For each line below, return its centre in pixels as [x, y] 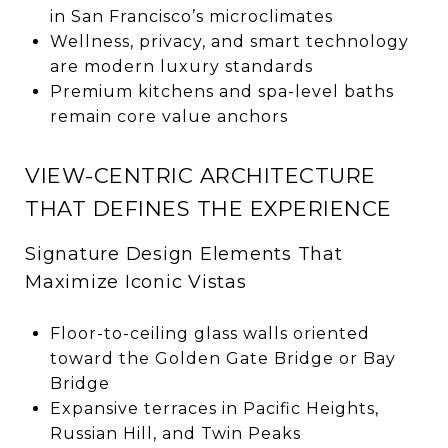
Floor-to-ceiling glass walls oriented [209, 333]
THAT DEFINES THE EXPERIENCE [208, 208]
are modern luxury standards [181, 66]
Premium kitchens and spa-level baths [221, 91]
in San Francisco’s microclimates [191, 16]
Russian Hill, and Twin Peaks [175, 433]
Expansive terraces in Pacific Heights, [214, 408]
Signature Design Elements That [184, 253]
